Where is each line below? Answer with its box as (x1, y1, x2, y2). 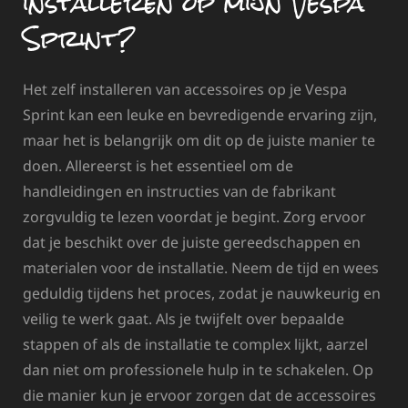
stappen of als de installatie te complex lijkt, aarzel (23, 334, 368, 355)
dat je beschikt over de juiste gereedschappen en (23, 232, 361, 253)
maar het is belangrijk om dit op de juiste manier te (23, 130, 375, 151)
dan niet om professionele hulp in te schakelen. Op (23, 360, 373, 381)
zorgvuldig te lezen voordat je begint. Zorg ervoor (23, 207, 366, 228)
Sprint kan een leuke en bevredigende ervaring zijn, (23, 105, 377, 126)
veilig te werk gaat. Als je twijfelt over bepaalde (23, 309, 344, 330)
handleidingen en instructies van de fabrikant (23, 181, 336, 202)
